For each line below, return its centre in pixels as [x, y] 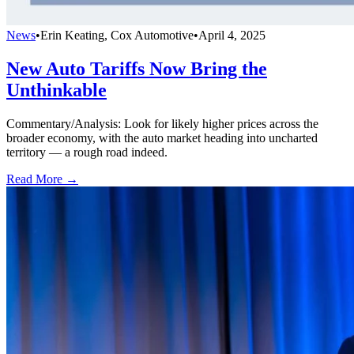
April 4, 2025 [232, 35]
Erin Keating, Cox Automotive [117, 35]
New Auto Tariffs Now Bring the [137, 68]
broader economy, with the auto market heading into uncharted [162, 137]
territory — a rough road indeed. [87, 152]
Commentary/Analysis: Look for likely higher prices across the [162, 123]
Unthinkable [56, 90]
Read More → [42, 179]
